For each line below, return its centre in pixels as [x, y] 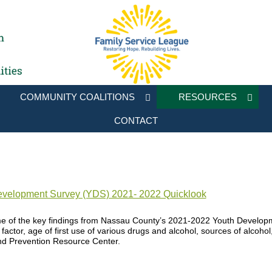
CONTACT [136, 121]
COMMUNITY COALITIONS [77, 97]
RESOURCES [207, 97]
